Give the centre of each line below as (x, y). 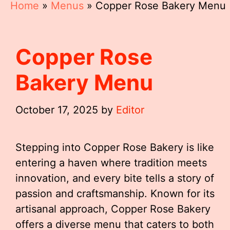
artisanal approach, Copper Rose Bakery (113, 209)
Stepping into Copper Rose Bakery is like (115, 147)
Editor (130, 110)
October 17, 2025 (57, 110)
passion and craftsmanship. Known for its (115, 194)
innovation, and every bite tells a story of (115, 178)
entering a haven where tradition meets (111, 163)
